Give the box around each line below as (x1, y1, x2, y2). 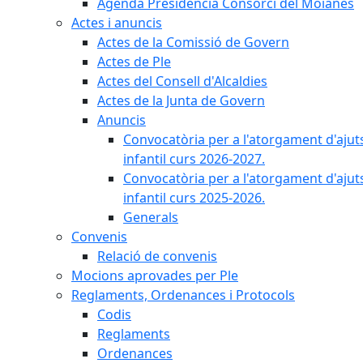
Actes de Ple (97, 53, 171, 70)
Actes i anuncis (71, 14, 162, 32)
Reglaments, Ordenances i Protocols (71, 286, 295, 304)
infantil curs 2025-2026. (123, 189, 265, 207)
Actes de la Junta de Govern (97, 92, 265, 109)
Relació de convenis (97, 247, 217, 265)
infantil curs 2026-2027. (123, 150, 265, 168)
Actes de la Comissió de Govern (97, 33, 289, 51)
